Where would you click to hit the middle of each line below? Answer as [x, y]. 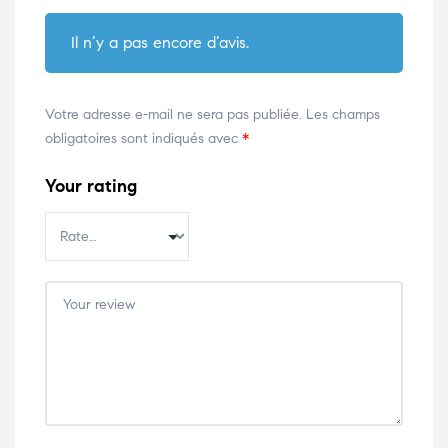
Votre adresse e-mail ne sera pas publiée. [173, 115]
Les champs [343, 115]
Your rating [91, 186]
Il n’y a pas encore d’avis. [159, 43]
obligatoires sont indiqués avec [143, 139]
